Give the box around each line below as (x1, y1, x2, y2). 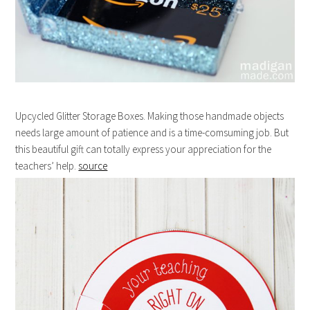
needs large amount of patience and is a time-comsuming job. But (15, 126, 289, 140)
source (78, 159, 108, 173)
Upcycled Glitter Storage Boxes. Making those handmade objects (15, 109, 284, 123)
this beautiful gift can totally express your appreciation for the (15, 143, 272, 156)
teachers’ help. (15, 159, 79, 173)
